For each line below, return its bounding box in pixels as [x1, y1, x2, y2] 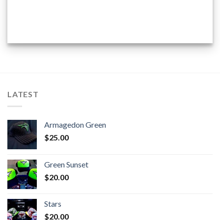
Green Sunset [44, 159, 88, 169]
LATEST [7, 89, 39, 99]
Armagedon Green [44, 119, 106, 129]
